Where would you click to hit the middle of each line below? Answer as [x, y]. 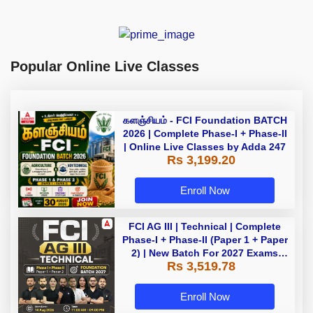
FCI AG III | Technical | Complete [205, 226]
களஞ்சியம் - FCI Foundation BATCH [205, 120]
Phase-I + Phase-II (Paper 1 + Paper [205, 239]
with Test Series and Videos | [205, 266]
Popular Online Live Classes [105, 66]
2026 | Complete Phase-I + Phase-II [205, 133]
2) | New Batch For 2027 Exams [205, 253]
